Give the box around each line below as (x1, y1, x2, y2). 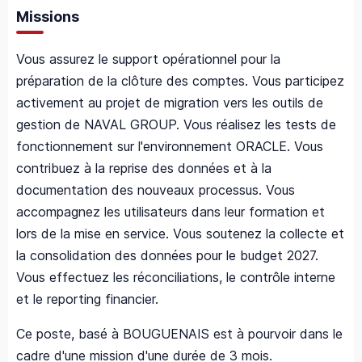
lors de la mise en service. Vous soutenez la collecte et (16, 225, 344, 242)
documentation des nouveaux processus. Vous (16, 182, 295, 199)
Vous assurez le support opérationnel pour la (16, 51, 280, 68)
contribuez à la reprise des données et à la (16, 160, 271, 177)
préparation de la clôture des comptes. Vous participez (16, 73, 344, 90)
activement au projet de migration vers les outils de (16, 95, 323, 112)
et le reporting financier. (16, 291, 158, 308)
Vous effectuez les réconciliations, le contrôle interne (16, 269, 335, 286)
